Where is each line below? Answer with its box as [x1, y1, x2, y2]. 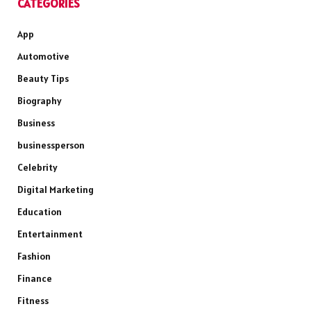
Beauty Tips [17, 72, 69, 85]
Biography [17, 94, 62, 108]
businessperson [17, 139, 85, 152]
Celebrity [17, 161, 58, 174]
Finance [17, 272, 52, 285]
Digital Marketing [17, 183, 94, 196]
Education [17, 205, 62, 219]
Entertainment [17, 228, 83, 241]
